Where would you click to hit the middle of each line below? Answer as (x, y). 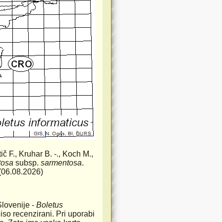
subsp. (27, 163)
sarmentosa (61, 163)
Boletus (50, 205)
